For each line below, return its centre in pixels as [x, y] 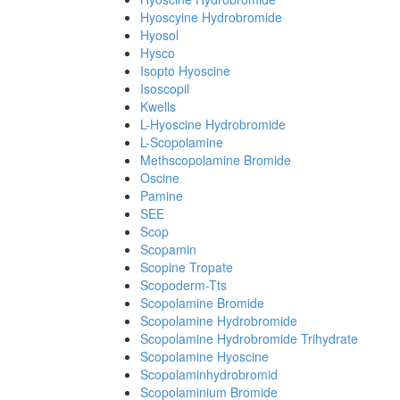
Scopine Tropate [187, 267]
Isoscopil [165, 88]
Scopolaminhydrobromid [209, 374]
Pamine [162, 196]
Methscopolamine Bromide [216, 160]
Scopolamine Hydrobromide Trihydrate [249, 338]
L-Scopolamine [182, 142]
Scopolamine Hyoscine [204, 356]
